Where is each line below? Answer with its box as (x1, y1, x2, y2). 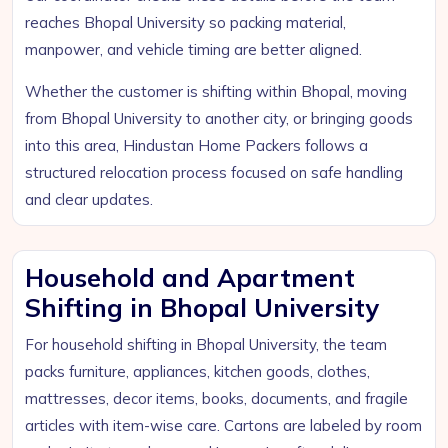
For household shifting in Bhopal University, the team (25, 335, 387, 354)
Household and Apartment (25, 262, 355, 293)
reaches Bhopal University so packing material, (25, 13, 346, 32)
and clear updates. (25, 190, 153, 209)
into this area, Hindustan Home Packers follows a (25, 136, 368, 155)
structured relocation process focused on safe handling (25, 163, 403, 182)
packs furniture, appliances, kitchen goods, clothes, (25, 362, 370, 381)
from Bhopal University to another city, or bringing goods (25, 109, 413, 128)
